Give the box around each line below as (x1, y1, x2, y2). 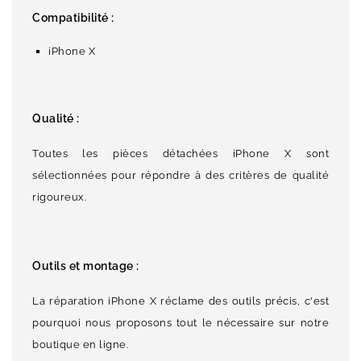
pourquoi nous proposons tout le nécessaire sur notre (32, 317, 329, 330)
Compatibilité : (32, 11, 117, 25)
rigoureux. (32, 191, 86, 204)
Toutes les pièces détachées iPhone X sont (32, 147, 329, 160)
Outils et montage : (32, 259, 142, 273)
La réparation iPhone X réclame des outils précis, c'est (32, 295, 329, 308)
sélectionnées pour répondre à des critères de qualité (32, 169, 329, 182)
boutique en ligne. (32, 338, 128, 351)
